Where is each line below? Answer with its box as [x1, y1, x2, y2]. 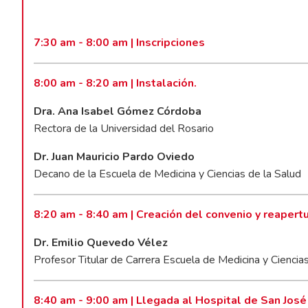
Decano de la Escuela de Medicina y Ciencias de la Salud [34, 166, 302, 181]
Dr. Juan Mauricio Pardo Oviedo [34, 148, 195, 164]
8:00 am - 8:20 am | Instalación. [34, 75, 197, 91]
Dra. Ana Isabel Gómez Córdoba [34, 103, 202, 119]
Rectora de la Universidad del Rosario [34, 120, 214, 136]
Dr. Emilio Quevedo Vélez [34, 234, 168, 250]
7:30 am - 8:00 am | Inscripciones [34, 34, 206, 50]
